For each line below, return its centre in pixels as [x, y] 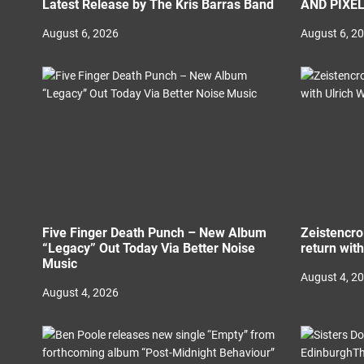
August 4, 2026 [80, 292]
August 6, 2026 [80, 33]
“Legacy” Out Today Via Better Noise [149, 248]
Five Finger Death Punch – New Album [154, 233]
